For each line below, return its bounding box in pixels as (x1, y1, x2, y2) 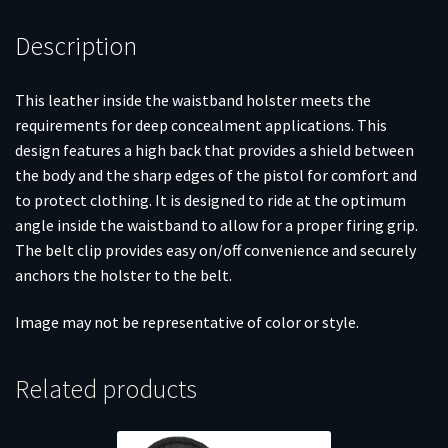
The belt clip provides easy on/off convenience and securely (15, 239, 416, 260)
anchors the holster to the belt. (15, 264, 232, 285)
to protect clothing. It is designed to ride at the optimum (15, 189, 406, 210)
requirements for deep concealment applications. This (15, 114, 387, 135)
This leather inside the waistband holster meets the (15, 89, 371, 110)
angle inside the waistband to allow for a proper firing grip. (15, 214, 418, 235)
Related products (15, 372, 197, 405)
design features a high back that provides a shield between (15, 139, 414, 160)
